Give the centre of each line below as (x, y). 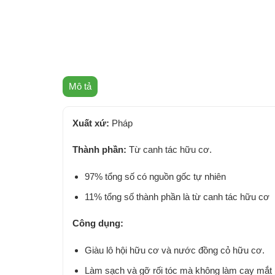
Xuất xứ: (91, 123)
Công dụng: (99, 223)
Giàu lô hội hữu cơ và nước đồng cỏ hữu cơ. (174, 250)
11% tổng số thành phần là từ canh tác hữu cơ (177, 196)
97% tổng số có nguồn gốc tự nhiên (155, 176)
